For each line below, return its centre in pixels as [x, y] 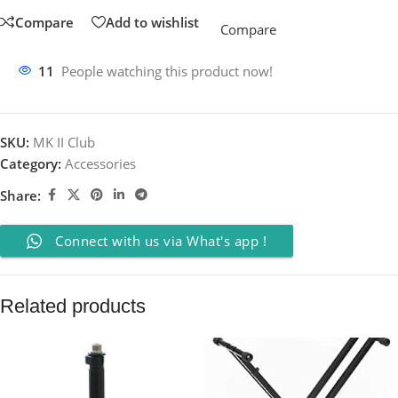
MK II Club [64, 143]
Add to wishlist [152, 22]
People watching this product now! [167, 72]
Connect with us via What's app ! [161, 241]
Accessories [100, 164]
